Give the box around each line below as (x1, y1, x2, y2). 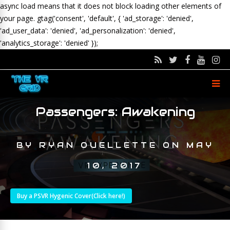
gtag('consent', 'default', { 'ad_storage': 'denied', (37, 13, 194, 23)
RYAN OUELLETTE (39, 140, 158, 150)
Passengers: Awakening (35, 104, 195, 120)
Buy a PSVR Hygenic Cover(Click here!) (17, 191, 125, 200)
